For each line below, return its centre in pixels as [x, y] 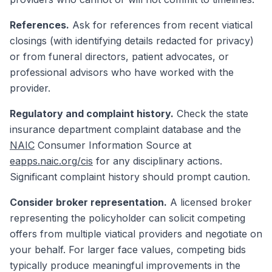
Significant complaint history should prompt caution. [130, 177]
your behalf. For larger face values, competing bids [128, 250]
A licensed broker [209, 202]
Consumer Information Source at [113, 145]
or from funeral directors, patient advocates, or [119, 56]
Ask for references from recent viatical [161, 25]
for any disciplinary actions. [158, 161]
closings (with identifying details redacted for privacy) [132, 41]
